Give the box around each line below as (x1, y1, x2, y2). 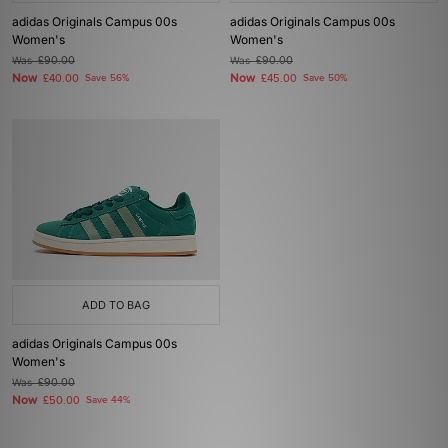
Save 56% (85, 72, 129, 84)
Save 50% (303, 72, 347, 84)
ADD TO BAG (82, 298, 150, 312)
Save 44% (86, 394, 130, 406)
